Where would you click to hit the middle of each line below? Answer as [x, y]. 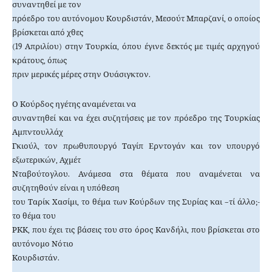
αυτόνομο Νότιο [43, 244]
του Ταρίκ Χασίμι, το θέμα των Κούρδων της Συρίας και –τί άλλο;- [136, 202]
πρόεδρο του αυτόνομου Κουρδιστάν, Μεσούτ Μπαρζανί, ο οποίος [136, 19]
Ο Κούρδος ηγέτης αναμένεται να [74, 104]
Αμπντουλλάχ [38, 132]
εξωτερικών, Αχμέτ [46, 160]
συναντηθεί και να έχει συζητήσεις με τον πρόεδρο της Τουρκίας [136, 118]
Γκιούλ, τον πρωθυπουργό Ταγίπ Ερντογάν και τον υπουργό [136, 146]
